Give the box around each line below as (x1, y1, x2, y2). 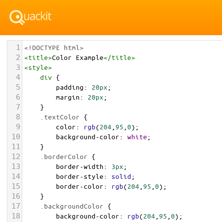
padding (56, 83, 84, 91)
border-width (56, 162, 104, 170)
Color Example (52, 53, 104, 61)
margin (56, 93, 80, 101)
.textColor (40, 112, 80, 121)
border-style (56, 172, 104, 180)
